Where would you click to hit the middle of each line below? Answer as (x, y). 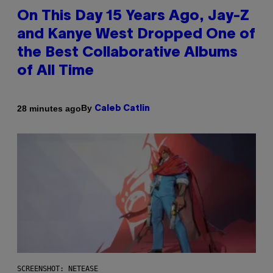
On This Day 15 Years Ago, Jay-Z (133, 17)
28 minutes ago (49, 108)
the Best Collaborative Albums (127, 53)
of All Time (55, 72)
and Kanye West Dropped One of (136, 35)
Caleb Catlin (122, 109)
